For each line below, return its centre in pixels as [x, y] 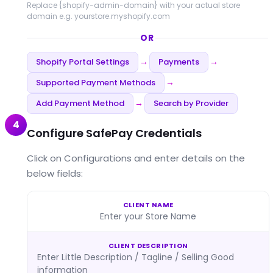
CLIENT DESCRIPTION [148, 245]
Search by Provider [191, 103]
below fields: [55, 173]
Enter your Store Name [148, 216]
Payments [179, 62]
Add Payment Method [80, 103]
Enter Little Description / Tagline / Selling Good [136, 257]
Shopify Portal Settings [83, 62]
